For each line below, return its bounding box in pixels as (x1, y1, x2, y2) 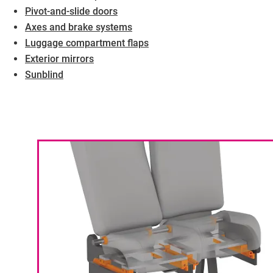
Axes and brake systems (25, 21, 132, 33)
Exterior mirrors (25, 52, 94, 65)
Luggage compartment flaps (25, 37, 149, 49)
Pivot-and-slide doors (25, 5, 118, 17)
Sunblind (25, 68, 63, 80)
